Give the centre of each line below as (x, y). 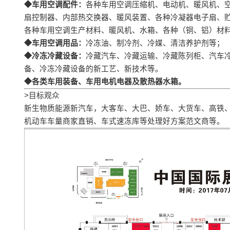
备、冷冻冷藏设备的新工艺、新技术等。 (93, 69)
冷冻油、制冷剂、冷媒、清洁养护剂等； (155, 43)
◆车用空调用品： (55, 43)
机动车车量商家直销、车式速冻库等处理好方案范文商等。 (124, 121)
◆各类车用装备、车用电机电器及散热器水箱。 (105, 82)
